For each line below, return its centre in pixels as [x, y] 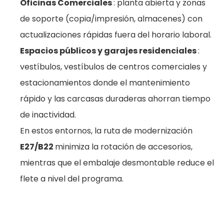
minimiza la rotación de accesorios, [124, 147]
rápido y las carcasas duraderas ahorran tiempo [115, 99]
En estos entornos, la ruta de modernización [106, 131]
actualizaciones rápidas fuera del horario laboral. [116, 35]
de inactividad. [48, 115]
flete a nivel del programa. [72, 179]
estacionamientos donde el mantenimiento [105, 83]
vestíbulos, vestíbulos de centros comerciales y [113, 67]
